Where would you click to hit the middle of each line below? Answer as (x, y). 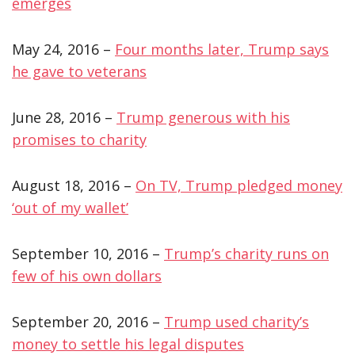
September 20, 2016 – (88, 321)
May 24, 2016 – (63, 49)
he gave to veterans (79, 71)
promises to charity (79, 139)
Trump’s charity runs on (246, 253)
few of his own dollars (87, 275)
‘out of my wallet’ (70, 207)
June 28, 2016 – (64, 117)
